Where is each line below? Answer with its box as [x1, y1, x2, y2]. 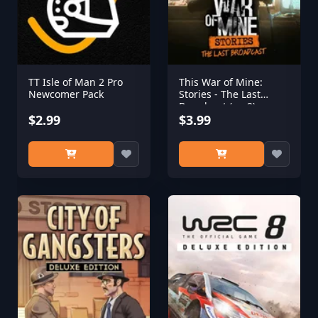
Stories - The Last [179, 87, 261, 101]
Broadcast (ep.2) [179, 99, 256, 113]
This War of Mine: [179, 75, 263, 89]
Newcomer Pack [28, 87, 104, 101]
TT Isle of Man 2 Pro [28, 75, 123, 89]
